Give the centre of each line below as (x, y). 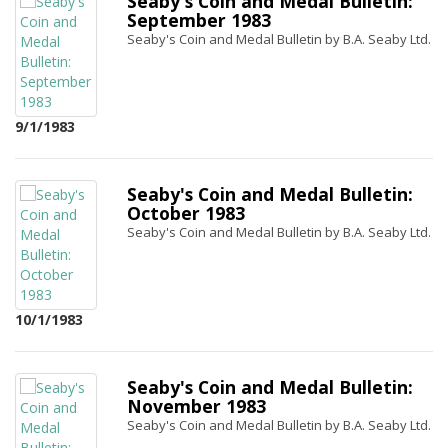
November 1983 (196, 406)
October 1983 (186, 213)
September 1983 (199, 20)
